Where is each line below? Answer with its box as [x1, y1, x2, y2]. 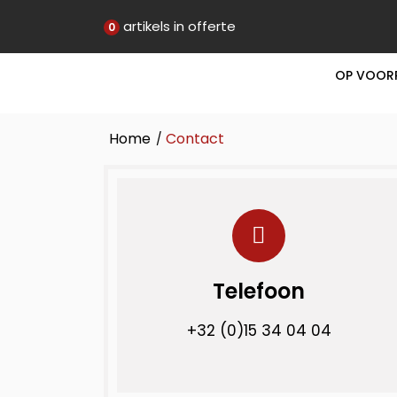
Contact [166, 128, 224, 149]
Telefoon [213, 276, 305, 306]
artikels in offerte [120, 17, 236, 35]
